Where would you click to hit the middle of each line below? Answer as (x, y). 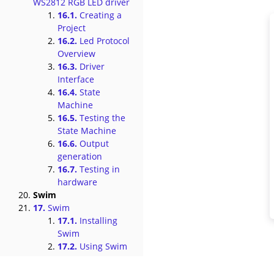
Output (93, 143)
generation (80, 156)
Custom (94, 259)
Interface (76, 79)
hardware (77, 182)
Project (72, 28)
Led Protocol (103, 41)
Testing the (101, 118)
